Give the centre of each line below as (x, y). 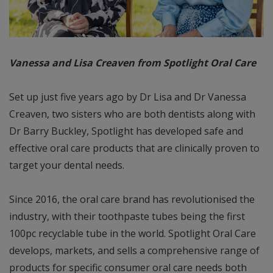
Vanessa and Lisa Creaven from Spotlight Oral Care (133, 63)
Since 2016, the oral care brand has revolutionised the (132, 200)
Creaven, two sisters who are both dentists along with (132, 114)
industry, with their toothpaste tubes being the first (127, 217)
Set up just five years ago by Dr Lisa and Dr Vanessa (128, 97)
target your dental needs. (67, 165)
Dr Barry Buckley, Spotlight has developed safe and (126, 131)
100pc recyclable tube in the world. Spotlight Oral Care (133, 234)
